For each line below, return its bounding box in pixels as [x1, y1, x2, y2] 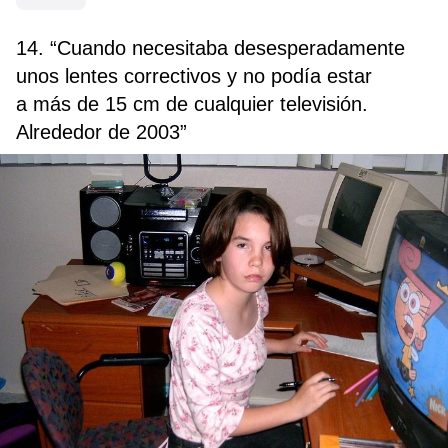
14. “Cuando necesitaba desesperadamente [16, 37, 405, 60]
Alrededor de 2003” [16, 121, 187, 144]
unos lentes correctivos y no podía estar [16, 65, 372, 88]
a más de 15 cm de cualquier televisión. [16, 93, 368, 116]
